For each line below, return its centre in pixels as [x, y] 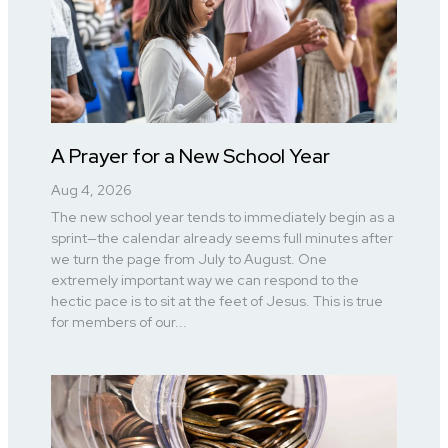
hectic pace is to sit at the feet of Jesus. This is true [217, 300]
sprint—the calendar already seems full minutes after [222, 237]
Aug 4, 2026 [92, 189]
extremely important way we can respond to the [205, 279]
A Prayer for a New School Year [191, 155]
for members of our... [119, 321]
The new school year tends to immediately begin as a [223, 216]
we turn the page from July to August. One [189, 258]
